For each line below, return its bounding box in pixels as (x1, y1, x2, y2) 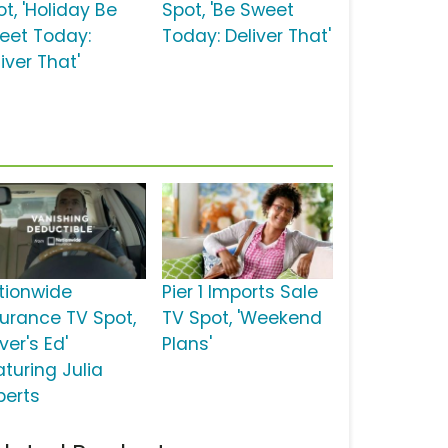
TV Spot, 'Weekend (161, 306, 322, 331)
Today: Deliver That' (161, 24, 331, 49)
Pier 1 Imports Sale (161, 280, 318, 305)
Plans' (161, 332, 212, 357)
